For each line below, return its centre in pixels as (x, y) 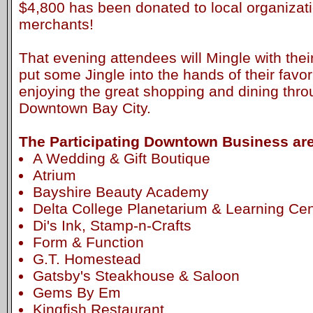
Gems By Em (77, 292)
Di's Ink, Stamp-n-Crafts (112, 225)
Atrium (54, 175)
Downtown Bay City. (85, 108)
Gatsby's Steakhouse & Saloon (136, 275)
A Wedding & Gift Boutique (121, 158)
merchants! (56, 24)
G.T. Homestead (87, 259)
